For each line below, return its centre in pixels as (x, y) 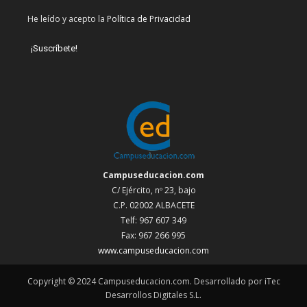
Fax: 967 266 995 (153, 236)
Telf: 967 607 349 (153, 221)
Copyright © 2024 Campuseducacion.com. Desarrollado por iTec (153, 282)
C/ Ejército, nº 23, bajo (153, 191)
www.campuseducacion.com (153, 251)
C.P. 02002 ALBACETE (153, 206)
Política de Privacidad (149, 19)
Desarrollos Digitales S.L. (153, 295)
